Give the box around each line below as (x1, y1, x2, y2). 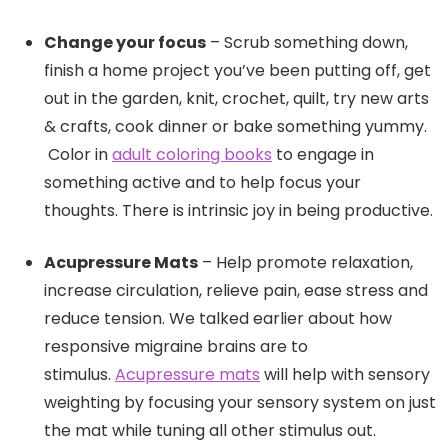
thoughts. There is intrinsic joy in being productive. (44, 199, 433, 223)
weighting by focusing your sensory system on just (44, 391, 436, 415)
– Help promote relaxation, (198, 251, 413, 275)
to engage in (272, 143, 374, 167)
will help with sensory (260, 363, 430, 387)
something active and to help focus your (44, 171, 361, 195)
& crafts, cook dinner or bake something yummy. (44, 115, 427, 139)
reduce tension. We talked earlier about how (44, 307, 392, 331)
